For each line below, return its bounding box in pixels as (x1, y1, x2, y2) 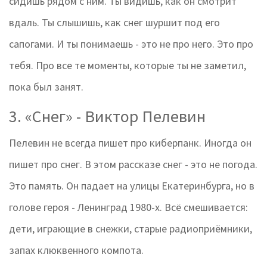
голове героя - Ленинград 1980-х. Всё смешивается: (9, 200, 248, 215)
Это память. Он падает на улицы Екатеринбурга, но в (9, 179, 254, 193)
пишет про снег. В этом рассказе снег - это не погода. (9, 157, 257, 172)
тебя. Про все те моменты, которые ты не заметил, (9, 58, 246, 73)
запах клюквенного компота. (9, 243, 144, 257)
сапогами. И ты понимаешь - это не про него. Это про (9, 37, 253, 51)
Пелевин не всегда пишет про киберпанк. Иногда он (9, 136, 252, 150)
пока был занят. (9, 80, 83, 94)
